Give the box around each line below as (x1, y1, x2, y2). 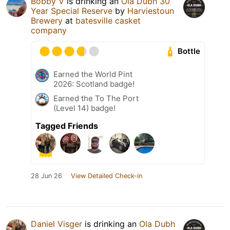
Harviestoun (127, 5, 174, 16)
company (31, 25, 67, 35)
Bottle (178, 46, 201, 56)
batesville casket (75, 15, 141, 26)
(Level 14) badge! (53, 103, 116, 113)
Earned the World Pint (53, 69, 132, 79)
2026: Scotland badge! (53, 79, 135, 89)
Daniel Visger (31, 218, 82, 229)
